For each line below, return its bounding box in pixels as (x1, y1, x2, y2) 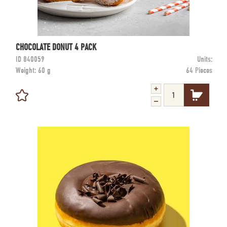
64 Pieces (186, 65, 212, 75)
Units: (197, 54, 212, 64)
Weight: (16, 65, 38, 75)
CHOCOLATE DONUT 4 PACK (16, 42, 97, 53)
